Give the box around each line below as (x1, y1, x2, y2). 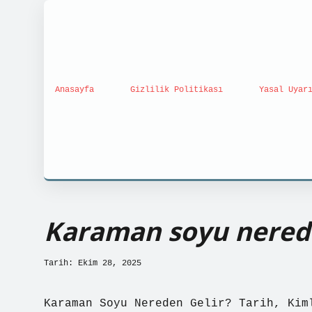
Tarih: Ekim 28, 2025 (44, 258, 141, 268)
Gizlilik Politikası (130, 84, 223, 95)
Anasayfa (55, 84, 94, 95)
